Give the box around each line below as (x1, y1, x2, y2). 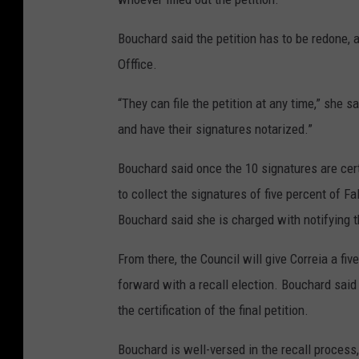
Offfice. (118, 56, 157, 73)
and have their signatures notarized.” (118, 121, 313, 138)
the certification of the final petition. (118, 302, 309, 319)
